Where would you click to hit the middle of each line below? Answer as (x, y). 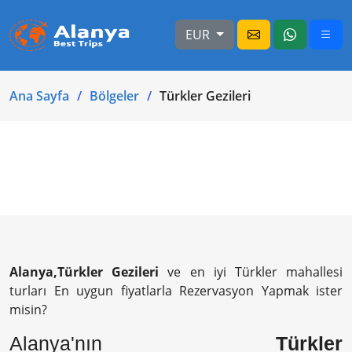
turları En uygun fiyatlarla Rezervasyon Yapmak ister (176, 291)
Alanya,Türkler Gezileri (84, 272)
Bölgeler (114, 96)
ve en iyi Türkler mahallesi (251, 272)
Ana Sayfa (39, 96)
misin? (28, 310)
